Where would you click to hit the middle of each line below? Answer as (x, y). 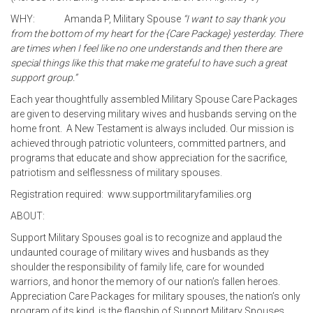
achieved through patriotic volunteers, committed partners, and (148, 144)
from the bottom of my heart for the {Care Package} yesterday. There (156, 34)
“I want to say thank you (234, 19)
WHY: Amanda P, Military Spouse (97, 19)
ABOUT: (28, 216)
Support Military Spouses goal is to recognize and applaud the (146, 238)
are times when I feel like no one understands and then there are (146, 49)
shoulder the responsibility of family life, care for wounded (137, 267)
